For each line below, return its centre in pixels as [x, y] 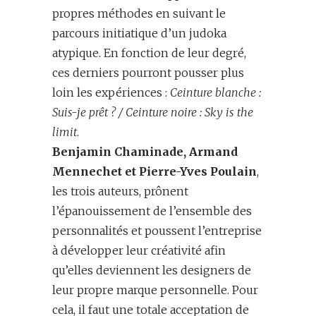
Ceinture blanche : [215, 93]
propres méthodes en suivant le [139, 14]
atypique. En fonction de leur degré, [149, 53]
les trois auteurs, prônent [120, 192]
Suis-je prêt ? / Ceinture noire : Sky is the [153, 113]
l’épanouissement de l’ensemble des [152, 211]
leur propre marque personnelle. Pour [155, 290]
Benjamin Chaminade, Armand [145, 152]
